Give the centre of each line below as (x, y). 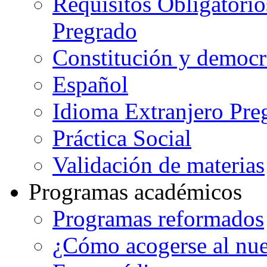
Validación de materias (159, 165)
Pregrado (95, 31)
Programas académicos (135, 192)
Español (90, 85)
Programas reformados (158, 219)
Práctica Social (122, 138)
